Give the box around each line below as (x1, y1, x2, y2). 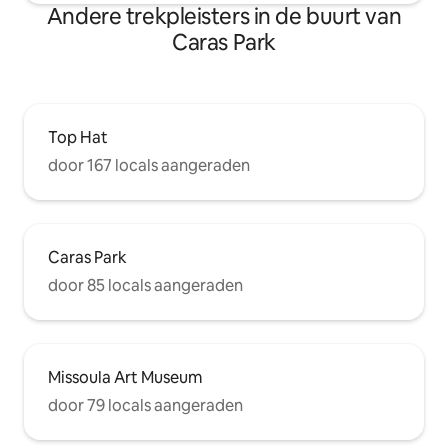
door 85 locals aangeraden (48, 275, 243, 297)
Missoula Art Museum (48, 367, 202, 389)
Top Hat (48, 127, 108, 149)
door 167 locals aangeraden (48, 155, 250, 177)
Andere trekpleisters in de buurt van (46, 2, 402, 32)
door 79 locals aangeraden (48, 395, 243, 417)
